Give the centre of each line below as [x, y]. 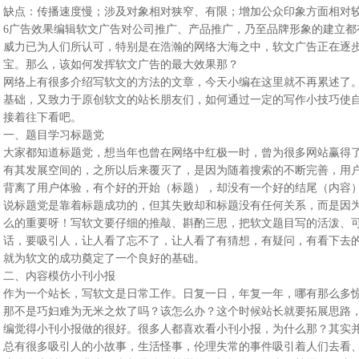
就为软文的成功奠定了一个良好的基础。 [104, 258]
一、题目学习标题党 [53, 135]
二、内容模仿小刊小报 [59, 276]
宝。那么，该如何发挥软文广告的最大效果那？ [121, 65]
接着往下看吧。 [42, 117]
